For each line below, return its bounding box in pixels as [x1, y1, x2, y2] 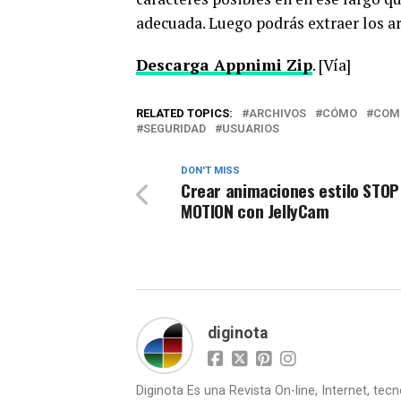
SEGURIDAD [143, 122, 206, 135]
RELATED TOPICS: [136, 107, 233, 120]
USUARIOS [222, 122, 279, 135]
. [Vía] [312, 55, 351, 75]
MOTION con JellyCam [181, 198, 329, 224]
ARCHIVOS [249, 107, 306, 120]
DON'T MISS [181, 165, 240, 176]
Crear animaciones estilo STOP [181, 177, 399, 203]
